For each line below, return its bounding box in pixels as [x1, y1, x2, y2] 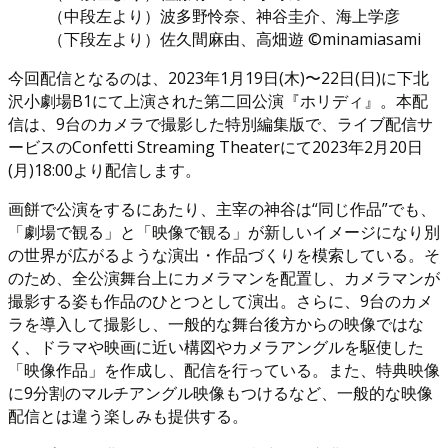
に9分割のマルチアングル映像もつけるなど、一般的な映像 [8, 381, 433, 404]
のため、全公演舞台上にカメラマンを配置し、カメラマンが [8, 266, 440, 289]
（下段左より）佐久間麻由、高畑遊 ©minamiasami [48, 27, 421, 50]
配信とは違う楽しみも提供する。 [8, 404, 248, 427]
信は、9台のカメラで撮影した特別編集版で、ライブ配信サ [8, 112, 433, 135]
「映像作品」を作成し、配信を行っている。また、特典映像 [8, 358, 440, 381]
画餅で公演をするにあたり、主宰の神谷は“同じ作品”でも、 [8, 197, 436, 220]
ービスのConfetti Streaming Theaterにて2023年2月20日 [8, 135, 423, 158]
